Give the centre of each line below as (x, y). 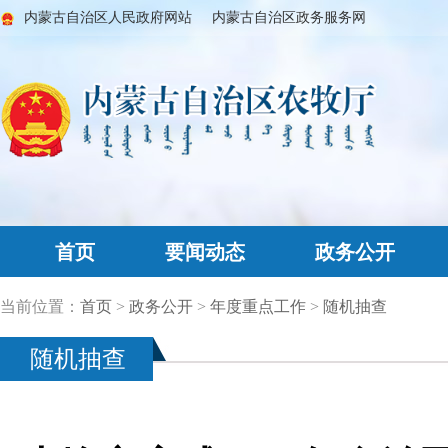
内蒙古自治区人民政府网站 (108, 17)
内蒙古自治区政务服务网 (289, 17)
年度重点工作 (258, 306)
